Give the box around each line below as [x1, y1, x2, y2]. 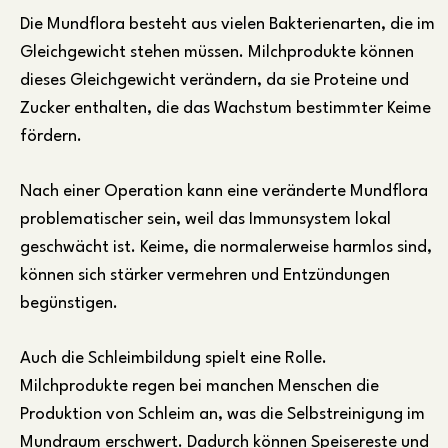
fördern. [20, 128, 82, 146]
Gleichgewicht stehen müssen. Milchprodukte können [20, 44, 414, 62]
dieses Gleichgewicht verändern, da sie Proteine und [20, 72, 409, 90]
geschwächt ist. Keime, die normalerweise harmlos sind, [20, 239, 432, 257]
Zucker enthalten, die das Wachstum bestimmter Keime [20, 100, 431, 118]
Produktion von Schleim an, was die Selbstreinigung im [20, 406, 425, 424]
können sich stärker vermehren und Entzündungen [20, 267, 390, 285]
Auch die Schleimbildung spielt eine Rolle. [20, 350, 327, 368]
